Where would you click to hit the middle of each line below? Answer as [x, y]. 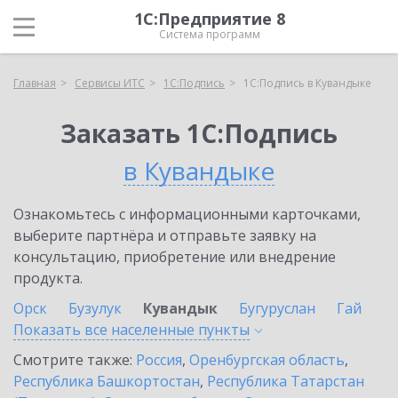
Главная [35, 83]
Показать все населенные [106, 330]
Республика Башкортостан [107, 381]
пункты [224, 330]
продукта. [48, 278]
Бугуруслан [277, 308]
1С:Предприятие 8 [210, 19]
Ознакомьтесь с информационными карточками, [187, 214]
